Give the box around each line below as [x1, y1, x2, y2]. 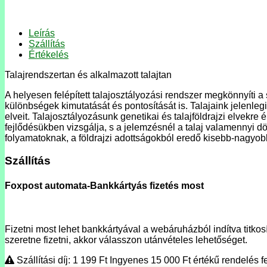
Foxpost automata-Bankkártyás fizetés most [5, 180, 204, 191]
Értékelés [29, 49, 69, 60]
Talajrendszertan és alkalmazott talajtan [5, 69, 172, 80]
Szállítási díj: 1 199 [14, 255, 99, 265]
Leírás [29, 27, 55, 38]
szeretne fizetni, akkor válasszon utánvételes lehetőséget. [5, 235, 247, 245]
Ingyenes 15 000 [110, 255, 182, 265]
